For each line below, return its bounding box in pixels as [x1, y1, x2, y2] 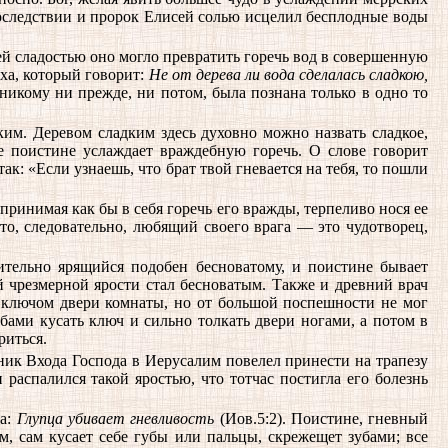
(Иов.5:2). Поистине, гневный [214, 410, 429, 427]
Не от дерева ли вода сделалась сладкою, [148, 66, 429, 83]
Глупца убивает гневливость [16, 410, 215, 427]
